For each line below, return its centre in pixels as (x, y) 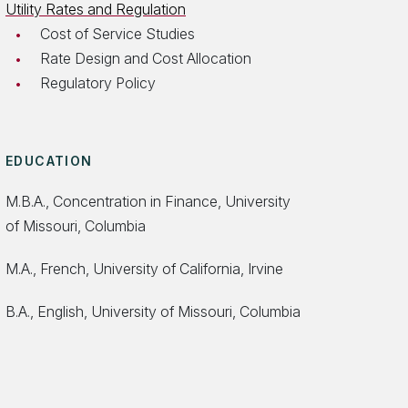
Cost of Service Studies (117, 34)
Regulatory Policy (98, 83)
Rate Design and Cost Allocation (146, 58)
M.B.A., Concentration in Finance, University (148, 201)
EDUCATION (49, 161)
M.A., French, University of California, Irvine (144, 269)
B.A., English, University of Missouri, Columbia (153, 311)
